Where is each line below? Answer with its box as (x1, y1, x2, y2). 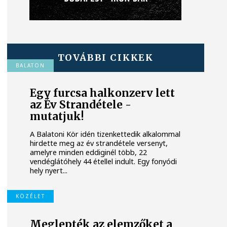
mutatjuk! (30, 110, 85, 124)
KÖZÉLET (15, 193, 45, 200)
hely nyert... (30, 165, 68, 175)
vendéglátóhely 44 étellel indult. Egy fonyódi (30, 156, 177, 166)
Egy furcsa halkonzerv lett (30, 87, 175, 100)
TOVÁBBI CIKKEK (57, 51, 154, 63)
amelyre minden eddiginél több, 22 (30, 147, 147, 157)
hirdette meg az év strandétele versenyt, (30, 138, 168, 148)
